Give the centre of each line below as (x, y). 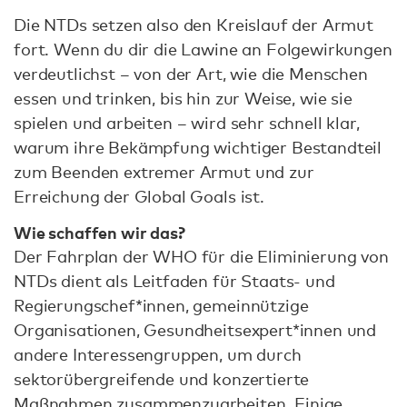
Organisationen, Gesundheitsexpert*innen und (195, 330)
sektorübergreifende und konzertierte (162, 379)
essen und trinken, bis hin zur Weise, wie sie (183, 98)
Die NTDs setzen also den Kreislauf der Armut (194, 24)
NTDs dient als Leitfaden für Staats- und (174, 281)
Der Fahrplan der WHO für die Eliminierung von (201, 257)
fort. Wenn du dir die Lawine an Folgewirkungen (203, 49)
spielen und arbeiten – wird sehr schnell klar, (187, 122)
